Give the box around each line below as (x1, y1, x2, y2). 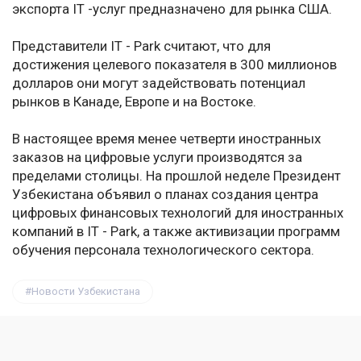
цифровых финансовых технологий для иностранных (12, 205, 343, 222)
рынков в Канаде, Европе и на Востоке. (12, 93, 256, 110)
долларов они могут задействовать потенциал (12, 75, 305, 92)
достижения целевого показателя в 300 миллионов (12, 56, 337, 73)
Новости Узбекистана (31, 285, 140, 298)
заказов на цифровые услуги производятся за (12, 149, 302, 166)
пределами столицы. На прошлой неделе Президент (12, 168, 341, 185)
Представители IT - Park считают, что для (12, 38, 271, 55)
